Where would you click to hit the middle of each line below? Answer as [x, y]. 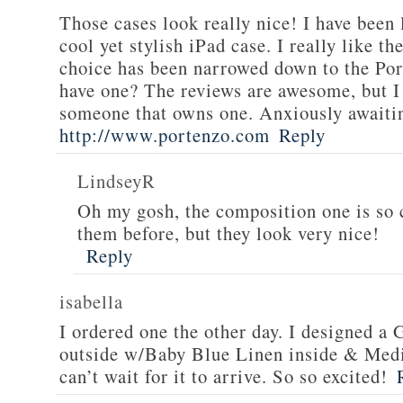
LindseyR [116, 181]
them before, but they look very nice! [228, 233]
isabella [91, 301]
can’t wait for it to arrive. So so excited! [224, 376]
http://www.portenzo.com [165, 135]
